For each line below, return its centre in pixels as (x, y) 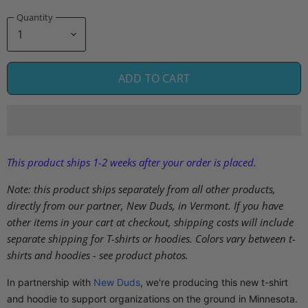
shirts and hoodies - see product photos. (98, 255)
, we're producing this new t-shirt (214, 282)
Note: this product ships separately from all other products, (141, 189)
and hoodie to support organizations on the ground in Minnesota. (154, 298)
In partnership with (50, 282)
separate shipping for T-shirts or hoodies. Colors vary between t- (151, 238)
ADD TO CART (154, 79)
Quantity (35, 17)
